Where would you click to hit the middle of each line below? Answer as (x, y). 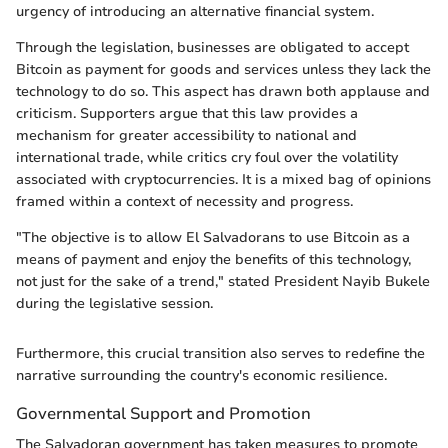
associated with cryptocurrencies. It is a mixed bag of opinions (223, 180)
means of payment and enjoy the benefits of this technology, (213, 260)
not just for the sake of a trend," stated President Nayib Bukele (223, 282)
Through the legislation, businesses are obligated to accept (212, 48)
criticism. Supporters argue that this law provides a (187, 114)
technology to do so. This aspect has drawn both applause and (223, 92)
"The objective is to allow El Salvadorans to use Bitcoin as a (213, 238)
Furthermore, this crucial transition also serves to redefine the (220, 354)
